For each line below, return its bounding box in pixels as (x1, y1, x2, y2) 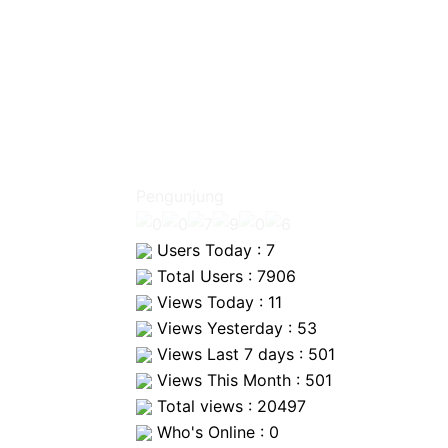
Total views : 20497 (152, 395, 306, 416)
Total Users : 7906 (152, 265, 296, 286)
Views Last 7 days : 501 (152, 343, 335, 364)
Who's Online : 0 (152, 421, 279, 442)
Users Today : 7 (152, 239, 275, 260)
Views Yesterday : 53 (152, 317, 317, 338)
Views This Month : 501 (152, 369, 332, 390)
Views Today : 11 (152, 291, 282, 312)
